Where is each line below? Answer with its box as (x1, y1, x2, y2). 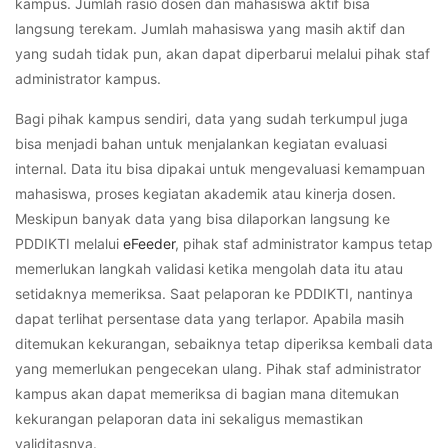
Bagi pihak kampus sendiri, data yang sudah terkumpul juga (15, 109, 408, 127)
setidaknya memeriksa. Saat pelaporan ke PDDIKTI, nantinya (15, 284, 413, 302)
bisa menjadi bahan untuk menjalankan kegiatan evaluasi (15, 134, 387, 152)
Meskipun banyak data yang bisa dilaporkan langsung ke (15, 209, 390, 227)
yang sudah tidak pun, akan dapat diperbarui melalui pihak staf (15, 44, 430, 62)
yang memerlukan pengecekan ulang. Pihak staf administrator (15, 359, 421, 377)
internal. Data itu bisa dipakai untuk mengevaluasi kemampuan (15, 159, 425, 177)
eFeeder (123, 234, 175, 252)
